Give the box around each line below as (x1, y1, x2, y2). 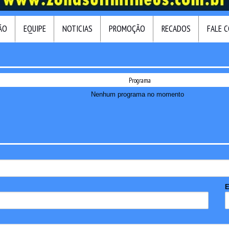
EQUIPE (24, 23, 46, 35)
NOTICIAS (62, 23, 93, 35)
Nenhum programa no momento (91, 90, 184, 99)
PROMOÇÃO (109, 23, 145, 35)
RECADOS (162, 23, 191, 35)
